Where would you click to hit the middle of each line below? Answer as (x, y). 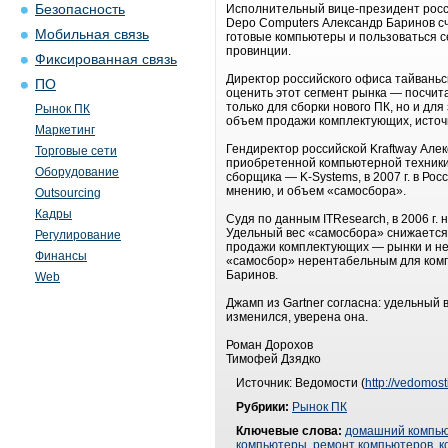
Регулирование (78, 235)
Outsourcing (68, 193)
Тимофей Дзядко (273, 359)
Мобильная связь (92, 34)
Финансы (61, 256)
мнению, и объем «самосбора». (316, 191)
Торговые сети (76, 151)
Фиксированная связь (106, 59)
